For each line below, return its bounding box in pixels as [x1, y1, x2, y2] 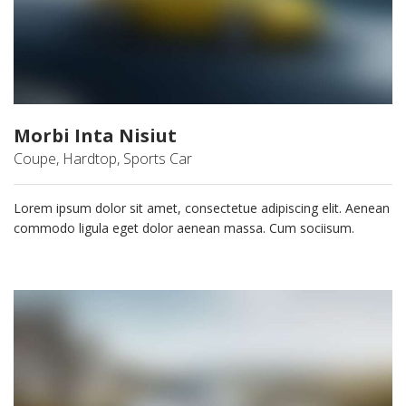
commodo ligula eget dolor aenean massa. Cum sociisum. [14, 218, 354, 237]
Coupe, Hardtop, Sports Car [14, 148, 192, 169]
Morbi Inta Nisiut [14, 122, 177, 148]
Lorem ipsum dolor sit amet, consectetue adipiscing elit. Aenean [14, 198, 390, 217]
